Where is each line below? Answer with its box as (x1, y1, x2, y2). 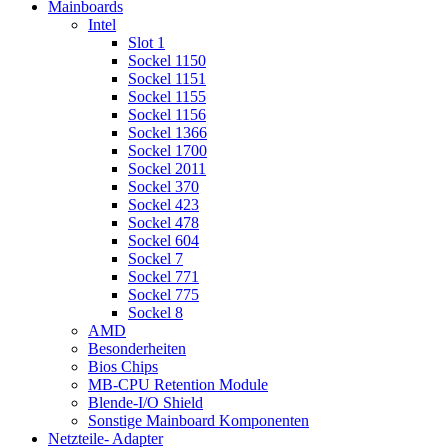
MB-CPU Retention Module (88, 376, 268, 394)
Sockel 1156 (128, 106, 206, 124)
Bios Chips (88, 358, 158, 376)
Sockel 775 (128, 286, 199, 304)
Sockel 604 (128, 232, 199, 250)
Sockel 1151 (128, 70, 206, 88)
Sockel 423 (128, 196, 199, 214)
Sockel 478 (128, 214, 199, 232)
